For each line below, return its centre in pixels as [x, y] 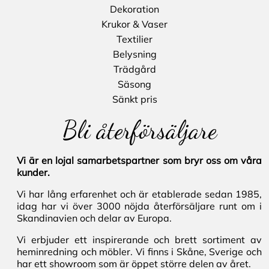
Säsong [134, 84]
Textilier [134, 39]
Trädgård [134, 69]
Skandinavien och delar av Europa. [94, 218]
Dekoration [134, 9]
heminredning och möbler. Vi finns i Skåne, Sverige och [139, 252]
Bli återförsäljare [139, 130]
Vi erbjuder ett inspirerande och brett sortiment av [139, 240]
